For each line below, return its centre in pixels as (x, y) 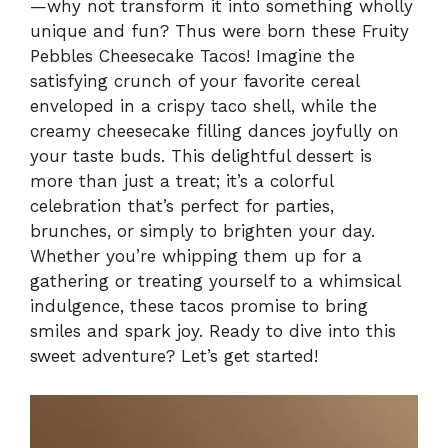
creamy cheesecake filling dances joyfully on (214, 131)
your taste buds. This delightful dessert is (201, 156)
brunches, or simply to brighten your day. (202, 231)
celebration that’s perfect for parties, (182, 206)
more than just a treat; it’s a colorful (181, 181)
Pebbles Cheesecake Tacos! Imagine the (192, 56)
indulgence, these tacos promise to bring (199, 306)
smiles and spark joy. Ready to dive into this (213, 331)
